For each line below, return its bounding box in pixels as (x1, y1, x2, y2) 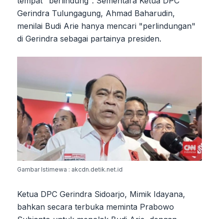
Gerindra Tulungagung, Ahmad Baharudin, (17, 8, 175, 18)
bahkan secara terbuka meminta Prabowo (17, 201, 174, 212)
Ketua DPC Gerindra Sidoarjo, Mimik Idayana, (17, 189, 185, 199)
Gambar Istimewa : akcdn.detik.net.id (17, 165, 123, 173)
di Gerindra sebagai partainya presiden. (17, 33, 161, 44)
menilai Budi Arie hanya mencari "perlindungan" (17, 21, 196, 31)
